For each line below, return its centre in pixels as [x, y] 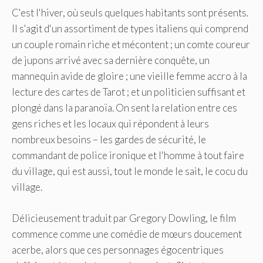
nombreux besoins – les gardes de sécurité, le [109, 140]
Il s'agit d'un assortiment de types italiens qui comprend [130, 29]
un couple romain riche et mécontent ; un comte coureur [131, 45]
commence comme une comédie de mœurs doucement [127, 234]
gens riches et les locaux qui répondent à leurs [110, 124]
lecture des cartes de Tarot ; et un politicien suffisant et [129, 92]
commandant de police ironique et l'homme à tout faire [128, 156]
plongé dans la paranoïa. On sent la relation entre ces [124, 108]
